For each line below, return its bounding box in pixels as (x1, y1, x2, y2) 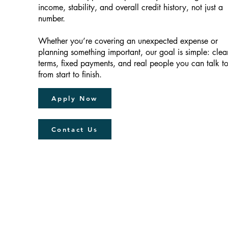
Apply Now (51, 94, 98, 102)
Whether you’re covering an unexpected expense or (38, 36, 218, 46)
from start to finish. (38, 69, 102, 80)
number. (38, 13, 65, 24)
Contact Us (51, 125, 98, 133)
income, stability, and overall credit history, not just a (38, 2, 223, 13)
